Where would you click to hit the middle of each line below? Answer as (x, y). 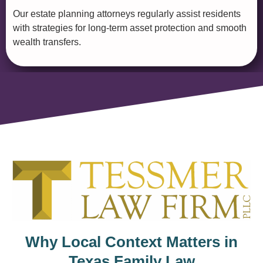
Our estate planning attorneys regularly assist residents (127, 14)
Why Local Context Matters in (131, 242)
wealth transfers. (47, 42)
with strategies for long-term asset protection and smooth (130, 28)
